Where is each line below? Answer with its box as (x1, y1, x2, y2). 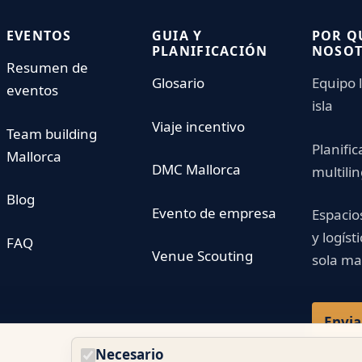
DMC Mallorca (151, 160, 241, 179)
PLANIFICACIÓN (151, 42, 268, 60)
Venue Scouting (151, 246, 253, 265)
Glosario (151, 74, 204, 92)
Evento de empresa (151, 203, 276, 222)
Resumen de (6, 58, 88, 77)
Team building (6, 124, 97, 143)
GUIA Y (151, 27, 203, 44)
